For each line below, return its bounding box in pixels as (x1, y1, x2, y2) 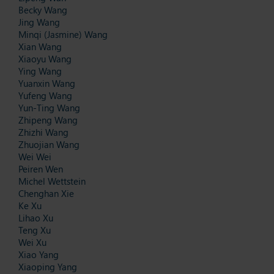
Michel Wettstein (18, 174, 86, 187)
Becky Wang (18, 3, 67, 16)
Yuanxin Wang (18, 76, 75, 89)
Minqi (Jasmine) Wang (18, 28, 108, 40)
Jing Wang (18, 15, 60, 28)
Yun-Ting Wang (18, 101, 80, 114)
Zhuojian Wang (18, 138, 80, 150)
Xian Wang (18, 40, 62, 53)
